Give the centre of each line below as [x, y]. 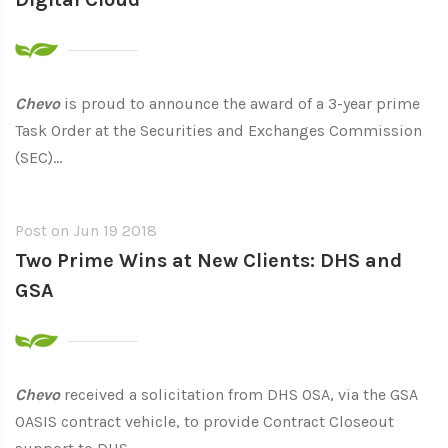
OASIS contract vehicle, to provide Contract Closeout [204, 421]
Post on [44, 230]
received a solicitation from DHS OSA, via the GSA [239, 394]
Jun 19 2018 [115, 230]
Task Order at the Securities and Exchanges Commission [218, 130]
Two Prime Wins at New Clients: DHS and [208, 260]
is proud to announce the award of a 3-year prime [240, 103]
